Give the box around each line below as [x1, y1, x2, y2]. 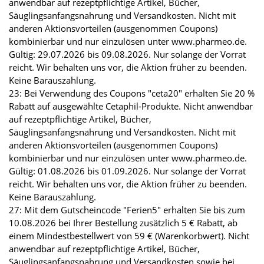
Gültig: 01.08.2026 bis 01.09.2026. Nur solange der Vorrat [9, 165, 246, 177]
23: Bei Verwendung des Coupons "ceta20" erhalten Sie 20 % [9, 87, 255, 100]
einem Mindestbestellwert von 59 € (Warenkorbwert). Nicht [9, 230, 249, 242]
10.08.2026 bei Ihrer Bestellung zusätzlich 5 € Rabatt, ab [9, 217, 237, 229]
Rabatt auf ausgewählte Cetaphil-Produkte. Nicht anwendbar [9, 100, 253, 113]
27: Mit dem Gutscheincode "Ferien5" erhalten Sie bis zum [9, 204, 245, 216]
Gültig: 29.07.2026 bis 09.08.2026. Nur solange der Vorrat [9, 48, 246, 61]
